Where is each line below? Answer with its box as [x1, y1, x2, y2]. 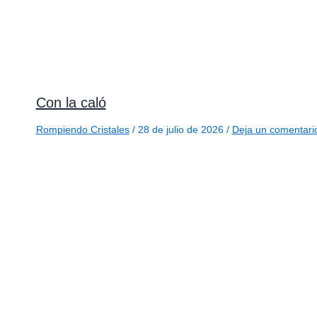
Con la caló [35, 94, 106, 110]
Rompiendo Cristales [35, 123, 129, 135]
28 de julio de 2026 [137, 123, 226, 135]
